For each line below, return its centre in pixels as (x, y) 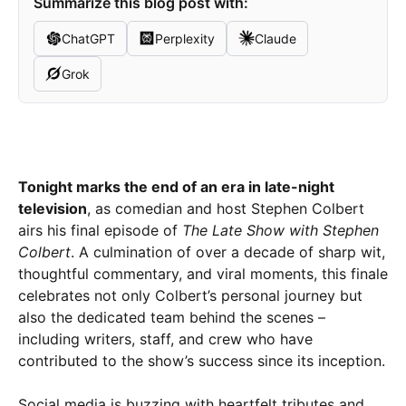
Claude (275, 38)
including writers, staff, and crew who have (165, 338)
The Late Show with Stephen (280, 230)
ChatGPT (88, 38)
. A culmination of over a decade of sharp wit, (228, 251)
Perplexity (185, 38)
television (53, 208)
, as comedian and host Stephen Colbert (226, 208)
